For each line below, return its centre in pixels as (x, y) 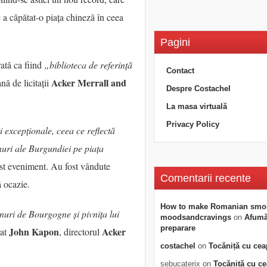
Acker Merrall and (89, 83)
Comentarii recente (206, 178)
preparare (178, 228)
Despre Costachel (198, 89)
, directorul (80, 232)
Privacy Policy (193, 124)
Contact (180, 71)
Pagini (175, 42)
